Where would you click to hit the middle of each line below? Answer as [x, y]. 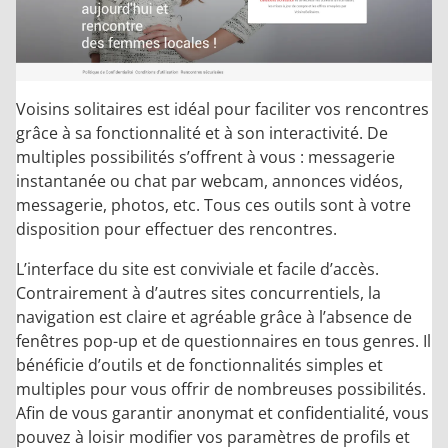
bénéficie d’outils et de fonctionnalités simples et [199, 365]
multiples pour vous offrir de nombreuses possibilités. [221, 389]
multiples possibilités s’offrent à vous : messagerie [205, 157]
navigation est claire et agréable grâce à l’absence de [214, 317]
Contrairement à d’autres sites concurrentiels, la [198, 293]
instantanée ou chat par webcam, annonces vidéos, [209, 181]
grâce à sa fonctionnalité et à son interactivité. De [202, 133]
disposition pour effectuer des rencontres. [176, 229]
